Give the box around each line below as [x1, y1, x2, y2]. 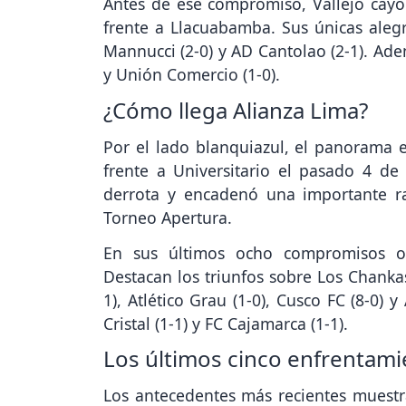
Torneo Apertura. [103, 206, 232, 228]
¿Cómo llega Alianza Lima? [103, 94, 368, 125]
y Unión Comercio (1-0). [103, 63, 280, 86]
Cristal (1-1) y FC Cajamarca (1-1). [103, 312, 348, 334]
